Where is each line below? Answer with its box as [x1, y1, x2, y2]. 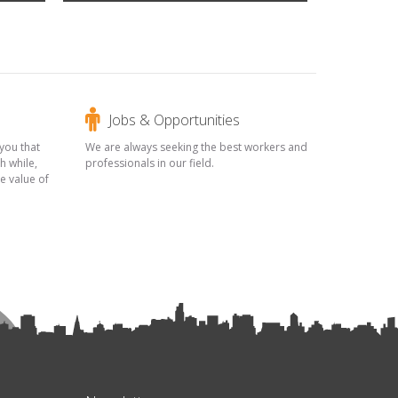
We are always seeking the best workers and [85, 139, 307, 155]
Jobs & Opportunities [108, 109, 240, 130]
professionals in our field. [85, 155, 217, 171]
